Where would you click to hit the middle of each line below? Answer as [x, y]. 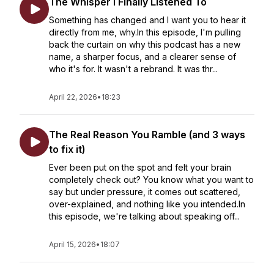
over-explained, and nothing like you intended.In [147, 204]
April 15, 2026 [72, 244]
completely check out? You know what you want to [151, 180]
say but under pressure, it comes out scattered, [145, 192]
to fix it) [67, 149]
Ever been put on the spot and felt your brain [140, 167]
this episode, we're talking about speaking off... [144, 216]
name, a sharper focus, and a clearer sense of [143, 57]
